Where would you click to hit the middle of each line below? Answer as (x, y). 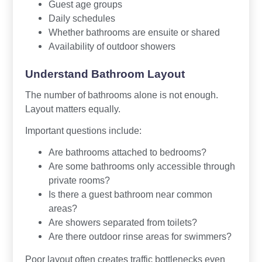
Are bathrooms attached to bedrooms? (127, 152)
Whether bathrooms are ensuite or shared (134, 32)
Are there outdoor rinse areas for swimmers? (140, 237)
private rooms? (79, 180)
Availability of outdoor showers (112, 46)
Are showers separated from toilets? (123, 223)
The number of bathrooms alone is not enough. (121, 95)
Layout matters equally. (73, 109)
